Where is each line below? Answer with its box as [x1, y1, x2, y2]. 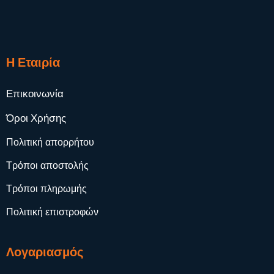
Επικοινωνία [6, 87, 64, 100]
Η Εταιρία [6, 55, 60, 70]
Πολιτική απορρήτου [6, 136, 94, 149]
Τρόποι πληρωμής [6, 183, 87, 195]
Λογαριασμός [6, 244, 83, 259]
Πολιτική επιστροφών [6, 206, 98, 218]
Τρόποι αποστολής [6, 160, 89, 172]
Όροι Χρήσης [6, 112, 66, 125]
